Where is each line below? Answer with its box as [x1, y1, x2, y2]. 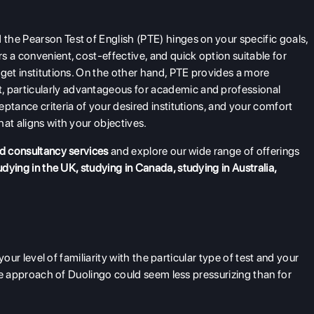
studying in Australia [177, 161, 274, 175]
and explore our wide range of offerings [108, 144, 300, 158]
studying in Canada [80, 161, 173, 175]
